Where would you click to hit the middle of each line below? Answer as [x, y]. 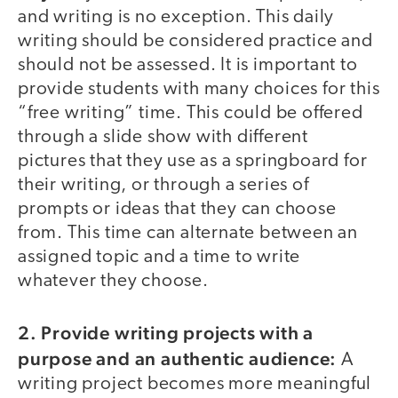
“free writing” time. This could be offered [191, 113]
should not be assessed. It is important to [188, 65]
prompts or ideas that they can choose [177, 209]
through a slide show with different [163, 137]
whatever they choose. [113, 281]
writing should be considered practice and [195, 41]
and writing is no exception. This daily [176, 17]
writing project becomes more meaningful [195, 385]
